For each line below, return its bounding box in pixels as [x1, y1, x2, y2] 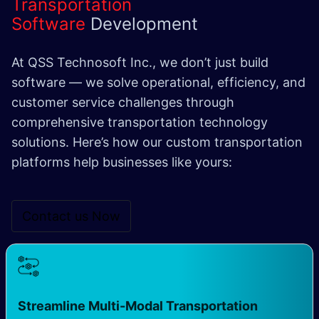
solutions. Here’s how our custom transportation [11, 134, 303, 150]
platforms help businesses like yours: [11, 154, 232, 169]
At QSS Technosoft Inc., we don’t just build [11, 54, 268, 70]
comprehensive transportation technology [11, 114, 268, 130]
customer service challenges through [11, 94, 234, 110]
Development [90, 13, 198, 34]
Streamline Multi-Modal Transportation [18, 298, 258, 313]
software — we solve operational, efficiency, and [11, 74, 305, 90]
